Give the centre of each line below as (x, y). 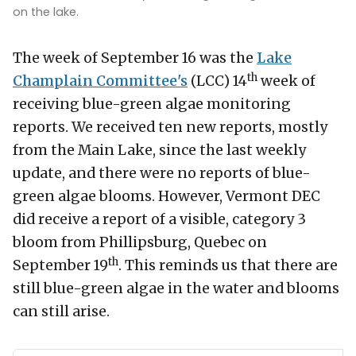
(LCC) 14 (217, 81)
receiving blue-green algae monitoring (152, 104)
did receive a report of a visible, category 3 (159, 220)
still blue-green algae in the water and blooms (176, 289)
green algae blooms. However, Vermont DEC (166, 197)
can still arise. (61, 312)
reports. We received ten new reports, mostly (170, 128)
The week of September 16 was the (135, 58)
